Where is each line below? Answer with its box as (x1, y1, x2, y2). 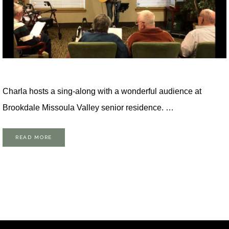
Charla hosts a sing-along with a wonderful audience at (3, 87, 201, 96)
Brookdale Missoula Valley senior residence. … (3, 103, 174, 112)
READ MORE (15, 134, 53, 141)
